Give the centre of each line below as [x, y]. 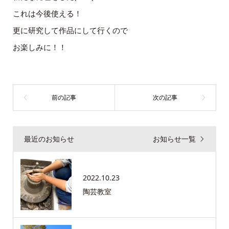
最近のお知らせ [49, 139]
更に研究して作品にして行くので [70, 30]
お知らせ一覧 [175, 139]
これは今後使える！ [47, 14]
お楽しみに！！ [39, 47]
